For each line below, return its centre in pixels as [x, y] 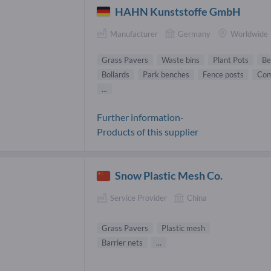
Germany [194, 34]
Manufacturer [134, 34]
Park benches [166, 75]
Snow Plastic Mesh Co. [169, 176]
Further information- [140, 117]
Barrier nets [122, 242]
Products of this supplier [148, 132]
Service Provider [139, 198]
